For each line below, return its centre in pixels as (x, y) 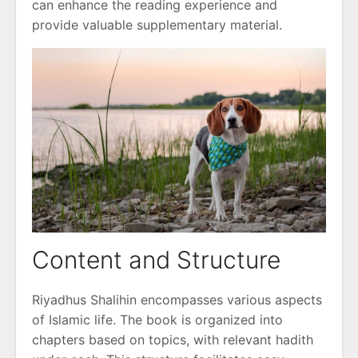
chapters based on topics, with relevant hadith (173, 339)
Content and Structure (156, 259)
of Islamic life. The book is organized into (157, 319)
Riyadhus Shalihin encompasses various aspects (177, 299)
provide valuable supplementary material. (157, 24)
